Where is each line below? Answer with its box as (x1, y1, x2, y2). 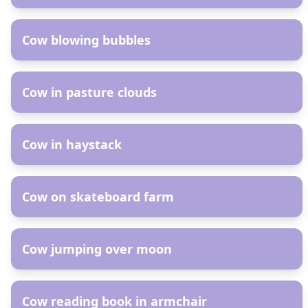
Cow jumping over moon (22, 241, 172, 257)
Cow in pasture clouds (22, 84, 157, 100)
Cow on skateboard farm (22, 188, 174, 205)
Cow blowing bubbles (22, 32, 151, 48)
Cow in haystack (22, 136, 122, 153)
